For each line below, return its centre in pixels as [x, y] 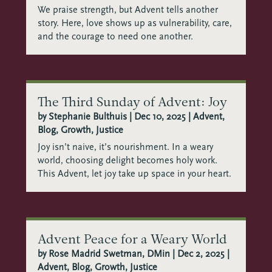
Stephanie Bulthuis [87, 117]
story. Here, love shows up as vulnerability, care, [134, 23]
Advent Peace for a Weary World [132, 239]
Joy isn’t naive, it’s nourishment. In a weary [125, 147]
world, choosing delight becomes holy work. [127, 160]
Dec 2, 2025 [201, 253]
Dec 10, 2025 [160, 117]
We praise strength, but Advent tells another [127, 10]
